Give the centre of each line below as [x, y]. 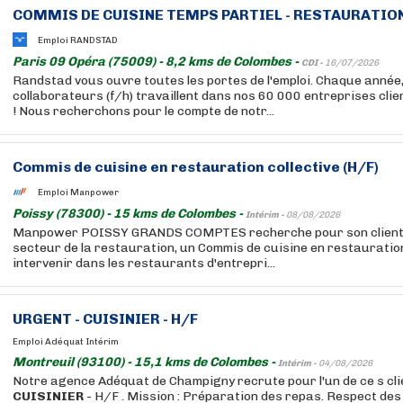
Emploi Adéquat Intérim [66, 342]
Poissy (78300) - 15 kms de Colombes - [129, 214]
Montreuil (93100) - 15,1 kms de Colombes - [145, 362]
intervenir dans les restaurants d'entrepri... [144, 263]
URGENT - [48, 319]
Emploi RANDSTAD [78, 40]
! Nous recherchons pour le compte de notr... [143, 111]
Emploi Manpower [78, 192]
